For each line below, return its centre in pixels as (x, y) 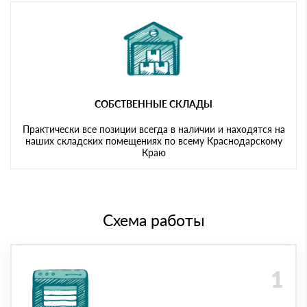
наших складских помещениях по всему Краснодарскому (153, 140)
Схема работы (153, 220)
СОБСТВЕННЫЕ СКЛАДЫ (153, 103)
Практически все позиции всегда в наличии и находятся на (153, 129)
